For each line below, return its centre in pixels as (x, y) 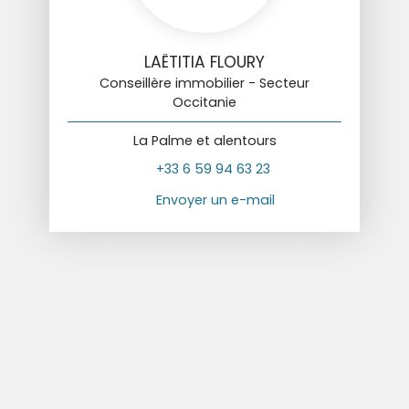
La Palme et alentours (204, 140)
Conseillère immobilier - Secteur (204, 83)
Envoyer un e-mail (215, 200)
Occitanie (204, 102)
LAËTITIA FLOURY (204, 62)
